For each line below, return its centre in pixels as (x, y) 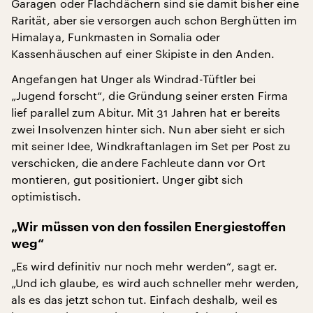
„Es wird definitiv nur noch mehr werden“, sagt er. (144, 265)
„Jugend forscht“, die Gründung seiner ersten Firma (150, 95)
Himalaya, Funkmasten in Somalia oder (116, 36)
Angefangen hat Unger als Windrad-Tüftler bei (134, 78)
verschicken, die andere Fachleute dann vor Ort (138, 162)
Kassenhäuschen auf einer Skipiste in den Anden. (143, 53)
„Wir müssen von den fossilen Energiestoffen (148, 227)
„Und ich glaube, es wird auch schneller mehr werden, (155, 282)
